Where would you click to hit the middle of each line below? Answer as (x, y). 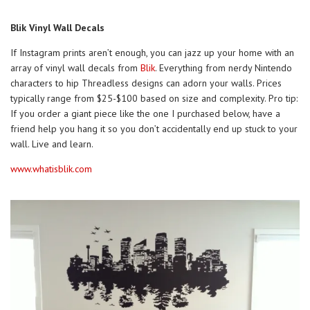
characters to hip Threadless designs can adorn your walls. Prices (146, 83)
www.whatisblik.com (51, 168)
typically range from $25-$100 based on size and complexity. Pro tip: (154, 98)
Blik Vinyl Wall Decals (57, 27)
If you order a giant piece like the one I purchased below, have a (145, 113)
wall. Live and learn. (52, 144)
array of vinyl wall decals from (75, 67)
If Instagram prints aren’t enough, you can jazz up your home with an (152, 52)
